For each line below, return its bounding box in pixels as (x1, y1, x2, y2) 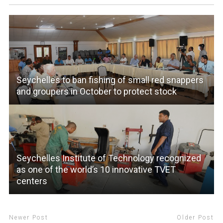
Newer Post (8, 214, 48, 222)
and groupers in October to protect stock (16, 86, 177, 97)
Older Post (177, 214, 215, 222)
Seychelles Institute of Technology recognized (16, 153, 201, 164)
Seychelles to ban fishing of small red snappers (16, 75, 204, 86)
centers (16, 176, 47, 187)
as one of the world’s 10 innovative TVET (16, 164, 176, 175)
